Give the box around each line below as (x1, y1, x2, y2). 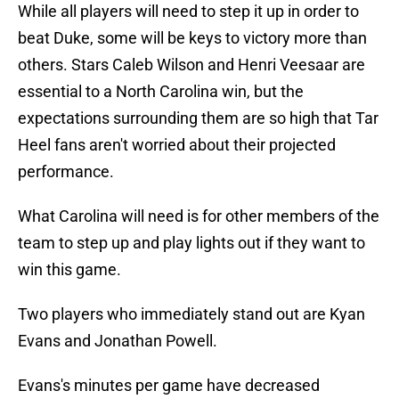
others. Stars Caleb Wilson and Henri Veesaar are (18, 55, 365, 75)
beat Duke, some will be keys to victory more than (18, 28, 367, 48)
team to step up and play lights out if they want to (18, 233, 365, 253)
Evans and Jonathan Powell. (18, 331, 217, 351)
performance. (18, 162, 114, 182)
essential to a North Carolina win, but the (18, 82, 304, 102)
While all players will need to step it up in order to (18, 2, 359, 21)
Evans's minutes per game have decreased (18, 376, 320, 395)
